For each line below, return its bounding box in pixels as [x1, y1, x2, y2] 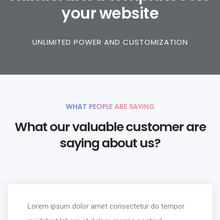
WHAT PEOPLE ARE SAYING [65, 102, 155, 112]
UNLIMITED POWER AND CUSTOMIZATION [32, 37, 188, 48]
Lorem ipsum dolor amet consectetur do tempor [27, 202, 185, 211]
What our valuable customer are [14, 118, 206, 136]
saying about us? [59, 134, 161, 152]
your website [61, 2, 159, 25]
